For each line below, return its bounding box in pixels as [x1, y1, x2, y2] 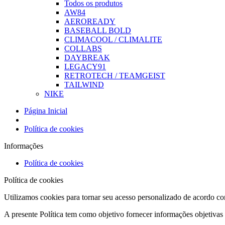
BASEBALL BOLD [64, 26, 131, 35]
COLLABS [64, 44, 102, 53]
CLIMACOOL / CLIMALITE [64, 35, 162, 44]
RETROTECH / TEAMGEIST [64, 71, 165, 80]
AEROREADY [64, 17, 116, 26]
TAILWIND [64, 80, 104, 89]
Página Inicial [24, 106, 67, 115]
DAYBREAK [64, 53, 110, 62]
